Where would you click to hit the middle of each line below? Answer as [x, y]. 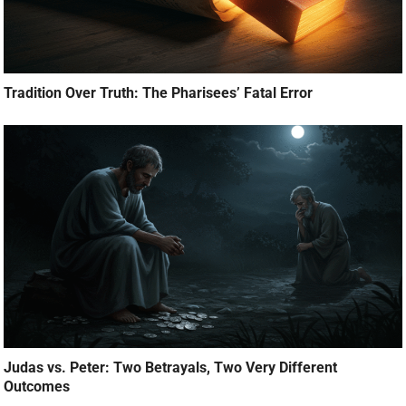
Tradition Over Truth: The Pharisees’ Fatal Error [159, 93]
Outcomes [37, 386]
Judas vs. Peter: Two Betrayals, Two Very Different [171, 367]
